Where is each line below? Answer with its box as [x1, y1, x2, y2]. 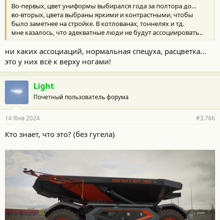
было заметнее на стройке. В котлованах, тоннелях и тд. [11, 19, 184, 28]
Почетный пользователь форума [33, 92, 129, 101]
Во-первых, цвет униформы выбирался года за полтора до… [11, 1, 196, 11]
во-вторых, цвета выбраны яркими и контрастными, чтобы [11, 10, 193, 20]
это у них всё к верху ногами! [5, 56, 111, 66]
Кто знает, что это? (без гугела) [5, 129, 115, 139]
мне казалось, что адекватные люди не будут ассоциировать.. [11, 28, 202, 37]
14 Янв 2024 [5, 113, 40, 122]
